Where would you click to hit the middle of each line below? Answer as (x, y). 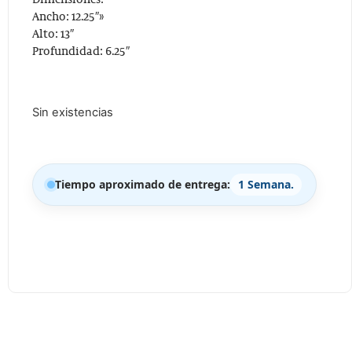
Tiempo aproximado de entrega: (143, 185)
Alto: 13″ (53, 35)
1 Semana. (266, 185)
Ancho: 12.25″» (68, 17)
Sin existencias (73, 113)
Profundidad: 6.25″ (81, 52)
